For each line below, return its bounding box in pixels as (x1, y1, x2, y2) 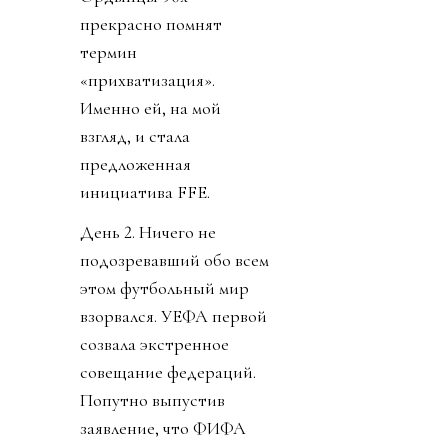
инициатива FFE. (80, 181, 210, 204)
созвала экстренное (80, 333, 229, 356)
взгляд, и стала (80, 125, 190, 148)
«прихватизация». (80, 69, 215, 92)
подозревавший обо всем (80, 249, 269, 272)
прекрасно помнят (80, 13, 222, 36)
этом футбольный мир (80, 277, 249, 300)
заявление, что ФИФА (80, 417, 246, 440)
